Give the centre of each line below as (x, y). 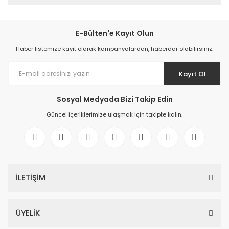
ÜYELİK (28, 213)
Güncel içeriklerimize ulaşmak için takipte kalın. (114, 114)
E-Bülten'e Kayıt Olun (114, 33)
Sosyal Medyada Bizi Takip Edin (114, 99)
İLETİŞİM (31, 178)
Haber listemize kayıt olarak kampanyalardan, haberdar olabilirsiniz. (114, 49)
